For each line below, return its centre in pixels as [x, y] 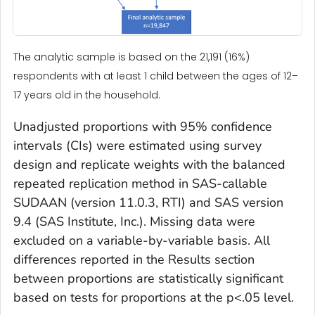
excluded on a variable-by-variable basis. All [142, 240]
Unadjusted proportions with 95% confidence [143, 126]
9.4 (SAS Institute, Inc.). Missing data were [134, 221]
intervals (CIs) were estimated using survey [137, 145]
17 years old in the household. [87, 95]
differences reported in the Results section [134, 259]
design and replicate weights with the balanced [149, 164]
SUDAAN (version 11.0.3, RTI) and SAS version [148, 202]
